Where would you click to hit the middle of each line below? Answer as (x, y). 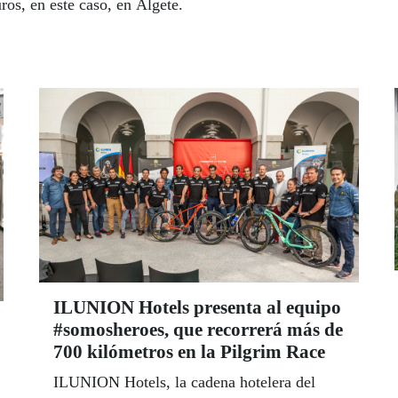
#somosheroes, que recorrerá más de (198, 329)
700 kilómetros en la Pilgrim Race (189, 351)
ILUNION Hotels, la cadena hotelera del (184, 382)
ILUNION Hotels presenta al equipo (197, 307)
